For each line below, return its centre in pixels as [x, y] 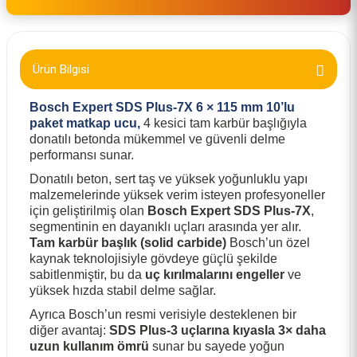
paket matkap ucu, [86, 123]
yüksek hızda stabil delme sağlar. [123, 290]
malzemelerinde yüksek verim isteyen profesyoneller [177, 195]
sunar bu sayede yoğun [217, 346]
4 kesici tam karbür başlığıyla [225, 123]
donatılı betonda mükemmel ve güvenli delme [157, 139]
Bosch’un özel [268, 243]
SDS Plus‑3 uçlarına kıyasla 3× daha [218, 330]
